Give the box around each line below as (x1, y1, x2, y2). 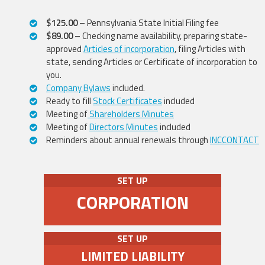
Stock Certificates (93, 94, 162, 108)
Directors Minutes (89, 120, 158, 134)
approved (46, 42, 83, 56)
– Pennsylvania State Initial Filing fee (77, 16, 219, 30)
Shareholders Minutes (88, 107, 174, 121)
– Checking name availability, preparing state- (73, 29, 247, 43)
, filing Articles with (174, 42, 245, 56)
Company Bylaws (46, 81, 111, 95)
